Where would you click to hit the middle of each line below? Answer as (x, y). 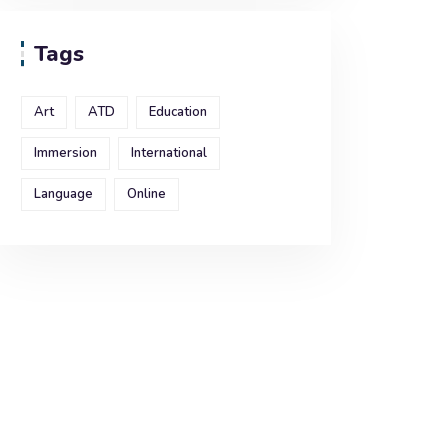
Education (178, 112)
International (169, 153)
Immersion (65, 153)
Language (63, 194)
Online (146, 194)
